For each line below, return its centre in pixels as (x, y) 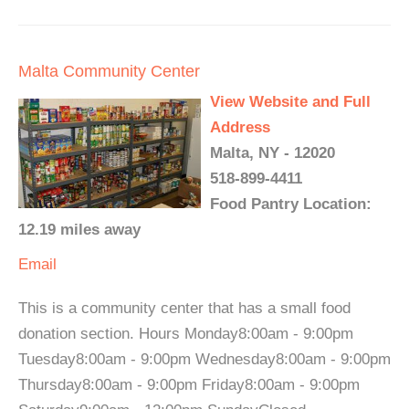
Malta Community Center (109, 72)
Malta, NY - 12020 (273, 153)
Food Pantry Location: (291, 204)
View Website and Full (290, 102)
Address (240, 128)
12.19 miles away (79, 230)
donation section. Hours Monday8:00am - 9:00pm (186, 334)
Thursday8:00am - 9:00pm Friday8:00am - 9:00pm (189, 385)
